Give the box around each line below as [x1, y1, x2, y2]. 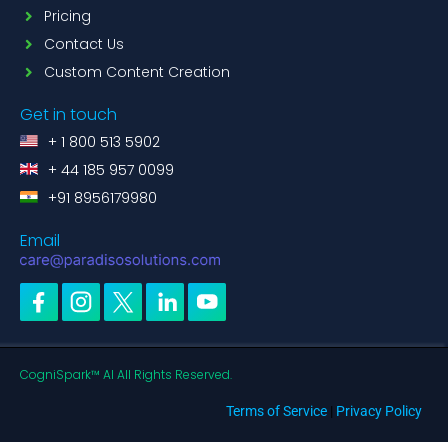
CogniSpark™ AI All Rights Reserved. [20, 366, 232, 384]
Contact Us [43, 34, 124, 55]
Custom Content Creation [43, 62, 230, 83]
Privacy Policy [336, 403, 422, 420]
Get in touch [20, 103, 117, 127]
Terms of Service [226, 403, 327, 420]
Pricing [43, 6, 91, 27]
